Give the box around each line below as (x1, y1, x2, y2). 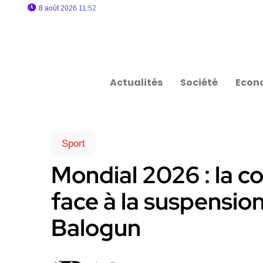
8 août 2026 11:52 (39, 4, 96, 12)
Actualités (110, 76, 163, 89)
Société (180, 76, 218, 89)
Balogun (51, 212, 141, 243)
